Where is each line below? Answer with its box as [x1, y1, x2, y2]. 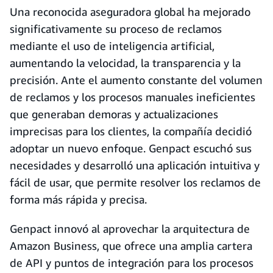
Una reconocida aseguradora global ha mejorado [10, 5, 250, 18]
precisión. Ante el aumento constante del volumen [10, 73, 263, 87]
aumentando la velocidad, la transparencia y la [10, 56, 241, 69]
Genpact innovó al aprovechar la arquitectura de [10, 222, 250, 235]
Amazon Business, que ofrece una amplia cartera [10, 239, 252, 252]
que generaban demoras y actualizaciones [10, 107, 218, 121]
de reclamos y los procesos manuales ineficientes [10, 90, 255, 104]
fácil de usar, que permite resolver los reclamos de [10, 175, 261, 189]
